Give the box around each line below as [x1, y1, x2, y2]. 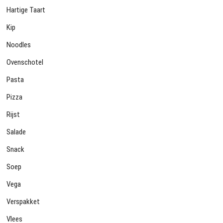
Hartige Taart [6, 5, 46, 15]
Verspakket [6, 197, 40, 207]
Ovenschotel [6, 58, 44, 67]
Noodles [6, 40, 31, 50]
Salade [6, 127, 26, 137]
